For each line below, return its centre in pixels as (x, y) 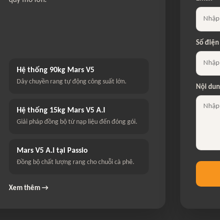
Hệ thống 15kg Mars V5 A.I (61, 110)
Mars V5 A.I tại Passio (53, 151)
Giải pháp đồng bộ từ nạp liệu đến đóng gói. (77, 122)
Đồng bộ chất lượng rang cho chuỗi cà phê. (76, 162)
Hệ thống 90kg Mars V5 (56, 70)
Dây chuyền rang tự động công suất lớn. (72, 82)
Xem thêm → (29, 188)
